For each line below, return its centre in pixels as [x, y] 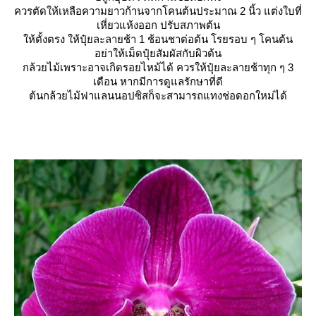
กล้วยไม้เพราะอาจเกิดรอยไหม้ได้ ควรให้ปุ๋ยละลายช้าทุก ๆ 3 [158, 68]
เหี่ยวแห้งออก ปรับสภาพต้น [158, 25]
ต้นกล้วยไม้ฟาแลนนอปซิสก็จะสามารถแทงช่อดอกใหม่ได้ [158, 96]
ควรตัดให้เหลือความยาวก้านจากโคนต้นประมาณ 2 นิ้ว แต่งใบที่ [158, 11]
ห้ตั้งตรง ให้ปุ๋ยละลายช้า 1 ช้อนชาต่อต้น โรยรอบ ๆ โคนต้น [158, 39]
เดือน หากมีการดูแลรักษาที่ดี [158, 82]
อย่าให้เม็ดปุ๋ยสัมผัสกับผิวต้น [158, 54]
